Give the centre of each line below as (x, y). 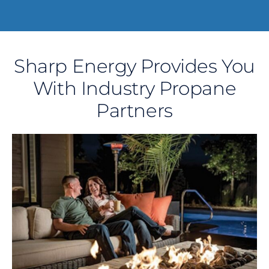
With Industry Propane (134, 88)
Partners (134, 110)
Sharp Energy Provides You (134, 66)
